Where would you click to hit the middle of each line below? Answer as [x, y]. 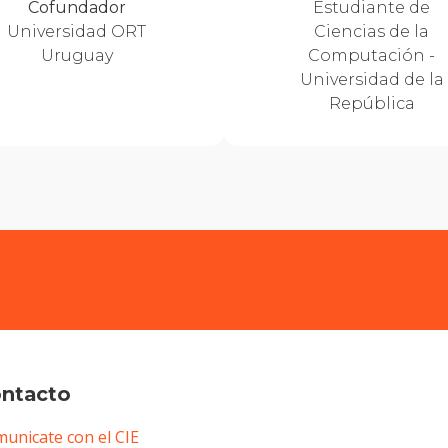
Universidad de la [371, 79]
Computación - [371, 55]
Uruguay [76, 55]
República [371, 103]
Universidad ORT [76, 31]
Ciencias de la [371, 31]
